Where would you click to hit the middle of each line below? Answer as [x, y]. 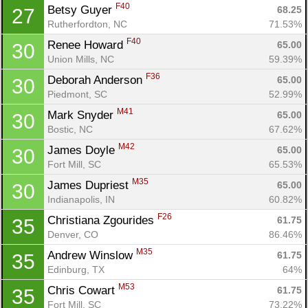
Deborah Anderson [97, 80]
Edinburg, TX [76, 269]
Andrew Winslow [92, 255]
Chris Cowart [83, 290]
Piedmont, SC [77, 94]
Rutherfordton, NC [87, 24]
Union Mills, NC [81, 59]
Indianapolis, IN [81, 199]
